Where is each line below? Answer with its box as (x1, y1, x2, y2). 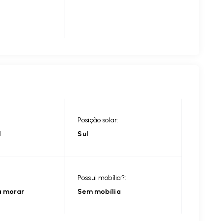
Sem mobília (77, 187, 121, 196)
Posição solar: (77, 116, 119, 124)
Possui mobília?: (77, 174, 127, 182)
